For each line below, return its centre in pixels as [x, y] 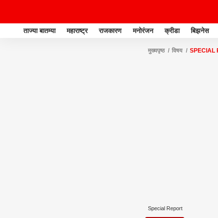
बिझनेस [200, 30]
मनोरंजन [143, 30]
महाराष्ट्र [77, 30]
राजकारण [110, 30]
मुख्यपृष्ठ [156, 51]
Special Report [165, 208]
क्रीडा [172, 30]
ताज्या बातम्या [39, 30]
